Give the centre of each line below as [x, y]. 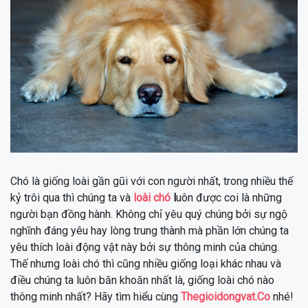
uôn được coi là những [229, 198]
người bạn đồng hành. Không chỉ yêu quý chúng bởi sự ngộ [149, 214]
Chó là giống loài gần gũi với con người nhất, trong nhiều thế [152, 181]
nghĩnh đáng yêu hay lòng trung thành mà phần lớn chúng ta [150, 231]
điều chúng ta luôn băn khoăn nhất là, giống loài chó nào [142, 280]
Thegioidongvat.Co [225, 297]
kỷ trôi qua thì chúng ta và [72, 198]
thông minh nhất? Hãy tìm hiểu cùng [96, 297]
